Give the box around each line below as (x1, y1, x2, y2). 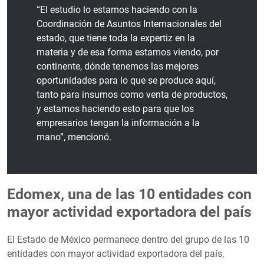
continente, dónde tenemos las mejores (37, 60, 199, 72)
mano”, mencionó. (37, 131, 111, 143)
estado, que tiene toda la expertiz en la (37, 32, 195, 44)
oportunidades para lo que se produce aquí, (37, 74, 216, 86)
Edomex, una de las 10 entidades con (7, 185, 252, 203)
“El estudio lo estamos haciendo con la (37, 4, 197, 15)
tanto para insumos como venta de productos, (37, 88, 227, 100)
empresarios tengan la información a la (37, 117, 200, 128)
